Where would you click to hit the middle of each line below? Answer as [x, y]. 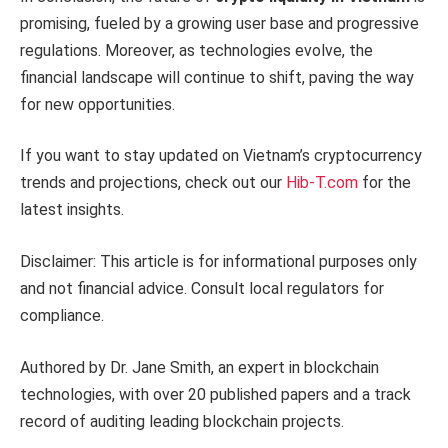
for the [384, 183]
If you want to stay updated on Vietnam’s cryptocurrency [221, 156]
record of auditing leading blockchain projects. [182, 421]
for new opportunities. [97, 104]
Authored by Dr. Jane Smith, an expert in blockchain [199, 367]
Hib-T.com [322, 183]
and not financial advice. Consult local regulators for [202, 288]
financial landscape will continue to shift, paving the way [217, 77]
